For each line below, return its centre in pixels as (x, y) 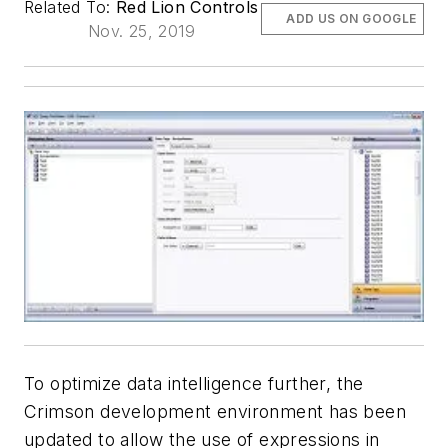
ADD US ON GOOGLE (351, 19)
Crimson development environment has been (215, 412)
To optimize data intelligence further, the (194, 384)
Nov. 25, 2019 (141, 31)
